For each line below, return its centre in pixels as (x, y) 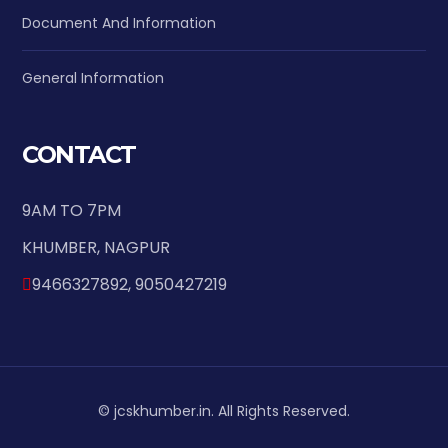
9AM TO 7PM (72, 210)
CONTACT (79, 154)
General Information (93, 77)
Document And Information (119, 22)
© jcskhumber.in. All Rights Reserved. (224, 410)
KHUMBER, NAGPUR (96, 247)
